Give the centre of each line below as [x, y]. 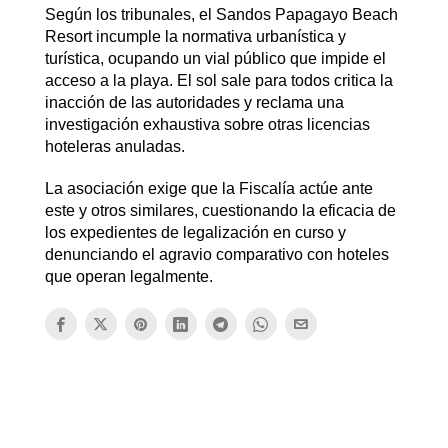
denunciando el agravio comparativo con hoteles [216, 255]
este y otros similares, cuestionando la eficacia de [220, 211]
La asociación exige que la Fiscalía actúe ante [208, 189]
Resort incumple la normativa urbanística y [195, 37]
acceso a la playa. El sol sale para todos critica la [218, 81]
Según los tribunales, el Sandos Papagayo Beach [221, 15]
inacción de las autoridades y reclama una [194, 103]
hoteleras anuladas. [114, 147]
